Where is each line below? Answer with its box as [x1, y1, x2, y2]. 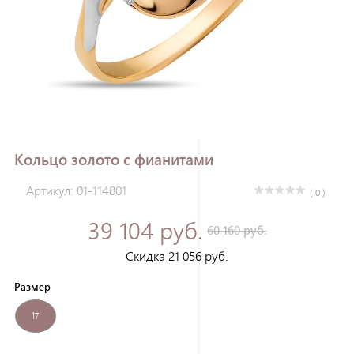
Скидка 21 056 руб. [126, 247, 228, 265]
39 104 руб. [87, 214, 203, 247]
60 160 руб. [206, 222, 267, 239]
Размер [14, 280, 51, 294]
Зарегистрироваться [131, 39, 223, 53]
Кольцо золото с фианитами [14, 148, 213, 169]
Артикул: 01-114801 [26, 182, 126, 199]
